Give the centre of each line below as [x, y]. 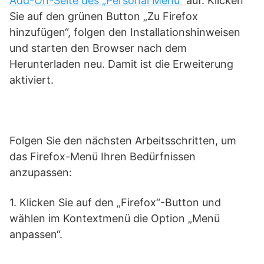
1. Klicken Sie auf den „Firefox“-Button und [115, 202]
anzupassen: [41, 172]
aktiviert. [32, 80]
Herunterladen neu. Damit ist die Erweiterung [121, 64]
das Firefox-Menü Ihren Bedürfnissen [103, 156]
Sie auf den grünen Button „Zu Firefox [104, 16]
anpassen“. [36, 234]
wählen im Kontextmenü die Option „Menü [115, 218]
